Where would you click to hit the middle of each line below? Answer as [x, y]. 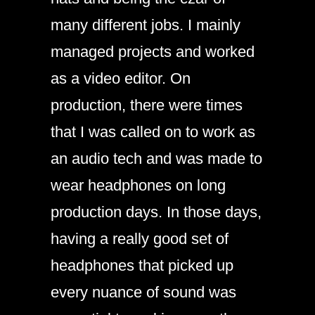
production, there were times [147, 105]
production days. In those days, [156, 212]
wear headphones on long [138, 185]
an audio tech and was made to [156, 159]
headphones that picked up [142, 265]
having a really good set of [140, 239]
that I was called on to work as [153, 132]
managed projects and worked [153, 52]
